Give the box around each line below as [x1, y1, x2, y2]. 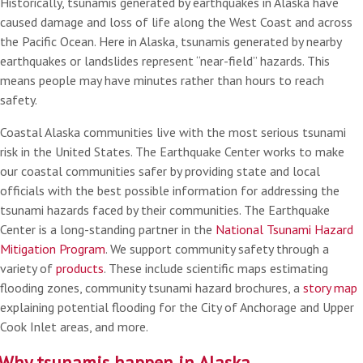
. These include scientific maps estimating [104, 260, 328, 276]
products [56, 260, 104, 276]
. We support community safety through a [105, 241, 329, 257]
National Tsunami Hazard [216, 221, 353, 237]
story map [303, 280, 357, 296]
